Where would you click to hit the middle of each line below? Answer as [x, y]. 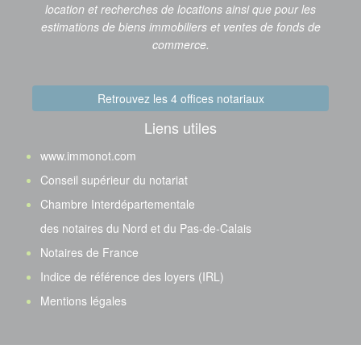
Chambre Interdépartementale [118, 204]
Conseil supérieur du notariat [114, 180]
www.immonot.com [88, 156]
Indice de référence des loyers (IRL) [132, 276]
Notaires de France [89, 252]
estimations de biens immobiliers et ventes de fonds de [180, 27]
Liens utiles [180, 127]
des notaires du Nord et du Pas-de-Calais [146, 228]
